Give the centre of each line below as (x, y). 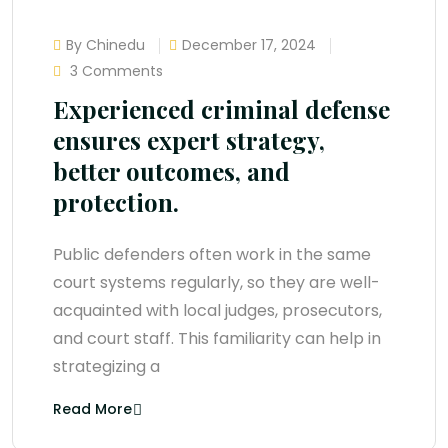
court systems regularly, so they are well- (216, 283)
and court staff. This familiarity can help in (217, 339)
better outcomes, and (171, 171)
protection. (116, 202)
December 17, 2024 (249, 45)
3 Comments (114, 71)
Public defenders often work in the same (212, 255)
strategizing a (106, 367)
